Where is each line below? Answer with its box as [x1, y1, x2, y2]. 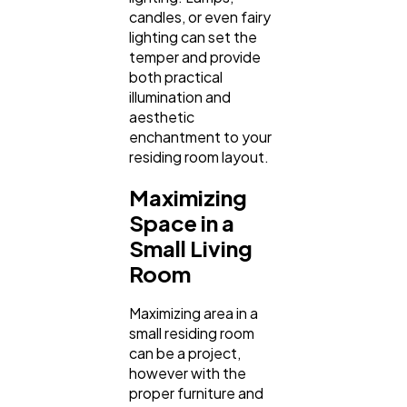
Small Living [129, 234, 253, 263]
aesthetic [129, 107, 194, 127]
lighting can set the [129, 27, 257, 47]
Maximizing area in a [129, 303, 258, 323]
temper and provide [129, 47, 261, 67]
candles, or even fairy [129, 7, 271, 27]
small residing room [129, 323, 254, 342]
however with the [129, 362, 246, 382]
